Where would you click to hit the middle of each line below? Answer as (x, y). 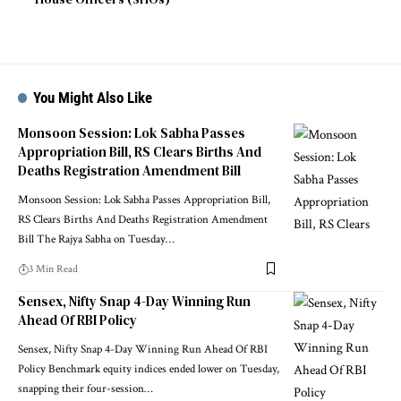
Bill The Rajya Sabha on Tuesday (92, 239)
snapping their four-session (81, 388)
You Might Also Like (93, 97)
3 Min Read (53, 269)
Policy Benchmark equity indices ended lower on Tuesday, (149, 369)
